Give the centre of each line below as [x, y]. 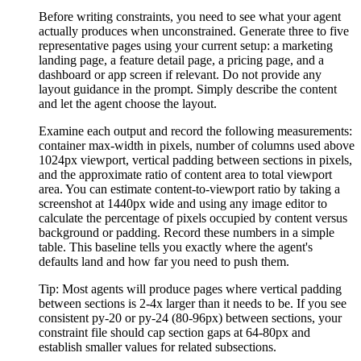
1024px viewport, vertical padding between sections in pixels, [195, 160]
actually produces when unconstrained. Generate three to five [194, 31]
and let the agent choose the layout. [128, 104]
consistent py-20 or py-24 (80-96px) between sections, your [190, 318]
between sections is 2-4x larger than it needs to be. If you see [193, 304]
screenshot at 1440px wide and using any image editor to [183, 204]
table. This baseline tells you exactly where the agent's [176, 247]
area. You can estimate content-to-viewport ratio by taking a [189, 189]
